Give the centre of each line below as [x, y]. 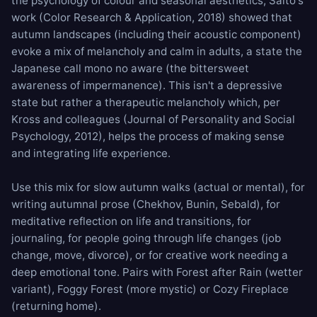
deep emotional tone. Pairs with [94, 272]
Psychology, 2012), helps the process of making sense [148, 136]
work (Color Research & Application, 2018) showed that [152, 17]
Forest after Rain [219, 272]
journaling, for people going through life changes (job [146, 238]
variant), [34, 289]
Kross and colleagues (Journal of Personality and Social [153, 119]
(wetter [282, 272]
